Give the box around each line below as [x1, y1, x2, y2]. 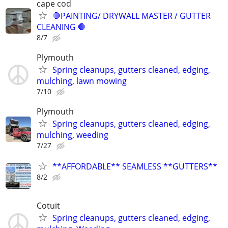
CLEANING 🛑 [37, 21, 86, 33]
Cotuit [37, 200, 60, 212]
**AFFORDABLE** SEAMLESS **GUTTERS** [52, 161, 217, 173]
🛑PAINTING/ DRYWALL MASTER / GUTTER [52, 10, 211, 21]
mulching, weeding [37, 129, 108, 140]
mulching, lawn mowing [37, 75, 127, 87]
